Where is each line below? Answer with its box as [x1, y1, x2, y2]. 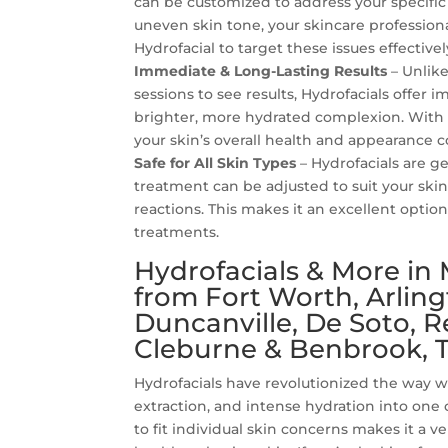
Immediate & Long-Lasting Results [134, 62, 388, 80]
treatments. [134, 223, 220, 241]
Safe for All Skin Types [134, 154, 297, 172]
